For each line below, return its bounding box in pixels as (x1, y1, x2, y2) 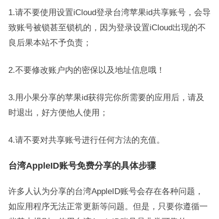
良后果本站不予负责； (8, 38, 91, 47)
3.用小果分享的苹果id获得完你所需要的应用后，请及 (8, 93, 204, 102)
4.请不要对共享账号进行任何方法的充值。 (8, 135, 165, 144)
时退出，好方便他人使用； (8, 108, 108, 117)
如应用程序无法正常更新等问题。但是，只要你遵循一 (8, 202, 208, 211)
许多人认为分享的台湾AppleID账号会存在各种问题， (8, 187, 203, 196)
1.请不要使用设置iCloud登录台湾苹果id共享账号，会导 (8, 8, 211, 17)
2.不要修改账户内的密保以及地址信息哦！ (8, 66, 165, 74)
